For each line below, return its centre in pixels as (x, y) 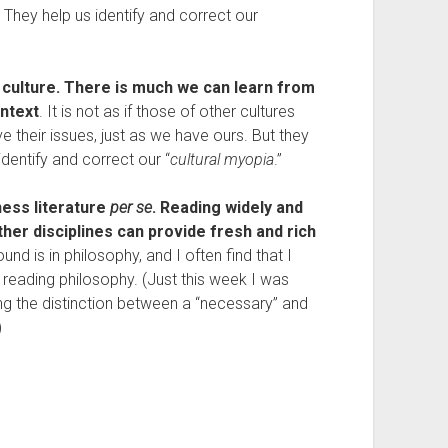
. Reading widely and (227, 207)
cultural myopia (221, 159)
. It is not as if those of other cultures (166, 111)
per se (130, 207)
